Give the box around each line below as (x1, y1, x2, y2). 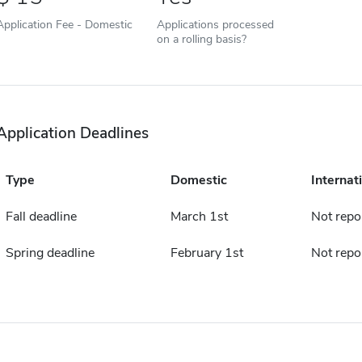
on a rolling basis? (156, 31, 246, 47)
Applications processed (156, 16, 274, 32)
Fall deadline (5, 208, 77, 225)
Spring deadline (5, 244, 95, 262)
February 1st (170, 244, 243, 262)
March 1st (170, 208, 228, 225)
